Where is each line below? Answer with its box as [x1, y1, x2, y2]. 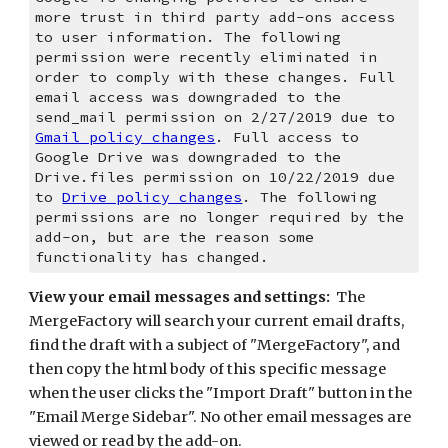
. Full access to [215, 128, 360, 146]
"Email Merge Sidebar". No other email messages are [29, 408, 412, 426]
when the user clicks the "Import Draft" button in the [29, 384, 413, 402]
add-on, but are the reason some [35, 228, 315, 246]
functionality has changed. [35, 248, 279, 266]
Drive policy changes [62, 188, 243, 206]
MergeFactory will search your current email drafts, [29, 312, 405, 330]
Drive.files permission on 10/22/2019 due [35, 168, 396, 186]
